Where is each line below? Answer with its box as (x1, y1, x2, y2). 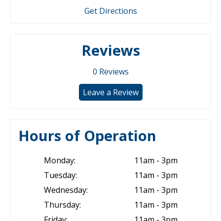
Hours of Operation (18, 126, 156, 145)
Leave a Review (82, 87, 139, 98)
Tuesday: (43, 170, 77, 181)
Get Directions (84, 5, 137, 16)
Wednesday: (43, 184, 88, 195)
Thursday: (43, 199, 81, 210)
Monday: (43, 155, 75, 166)
